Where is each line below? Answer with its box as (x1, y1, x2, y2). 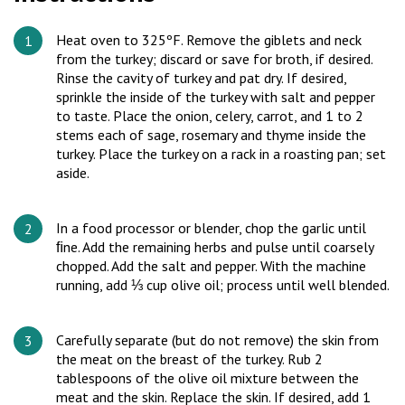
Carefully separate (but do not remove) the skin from (56, 331, 379, 349)
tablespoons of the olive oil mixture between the (56, 369, 359, 387)
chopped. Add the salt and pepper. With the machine (56, 257, 366, 275)
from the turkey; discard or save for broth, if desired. (56, 50, 372, 68)
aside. (56, 164, 89, 182)
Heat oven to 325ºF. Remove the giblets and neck (56, 31, 362, 49)
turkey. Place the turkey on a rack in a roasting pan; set (56, 145, 386, 163)
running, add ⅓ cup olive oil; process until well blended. (56, 276, 390, 294)
